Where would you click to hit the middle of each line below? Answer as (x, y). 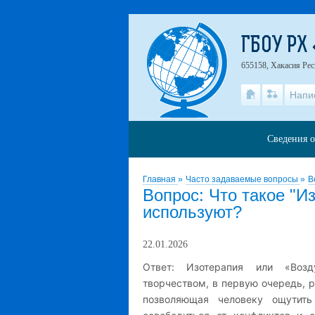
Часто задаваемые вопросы (243, 179)
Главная (160, 179)
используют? (192, 212)
